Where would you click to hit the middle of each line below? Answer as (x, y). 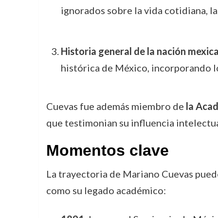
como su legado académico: (106, 190)
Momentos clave (107, 150)
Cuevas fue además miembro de (116, 106)
